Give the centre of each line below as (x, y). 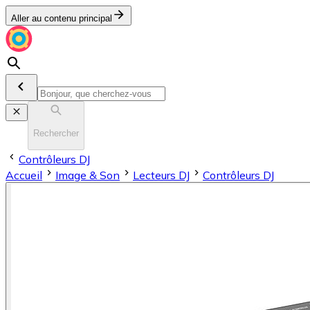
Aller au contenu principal (62, 18)
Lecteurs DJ (161, 175)
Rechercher (56, 134)
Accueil (24, 175)
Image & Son (88, 175)
